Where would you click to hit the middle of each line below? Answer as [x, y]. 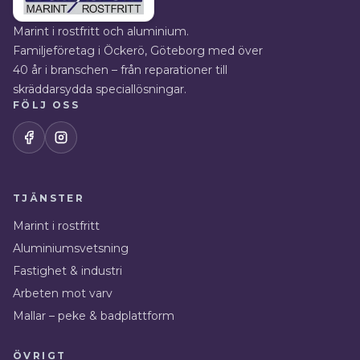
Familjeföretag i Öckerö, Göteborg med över [138, 50]
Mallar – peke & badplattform [94, 315]
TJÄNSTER [49, 198]
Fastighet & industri [67, 270]
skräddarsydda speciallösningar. [100, 89]
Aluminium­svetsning [71, 248]
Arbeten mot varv [63, 293]
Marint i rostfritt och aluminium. [101, 31]
